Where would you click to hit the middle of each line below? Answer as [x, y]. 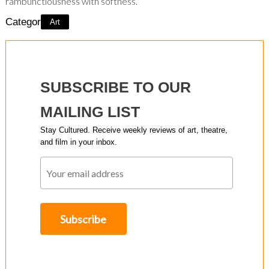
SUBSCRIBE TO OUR [115, 87]
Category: [27, 22]
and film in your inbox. [78, 142]
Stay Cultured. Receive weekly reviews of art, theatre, [134, 130]
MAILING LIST [90, 112]
